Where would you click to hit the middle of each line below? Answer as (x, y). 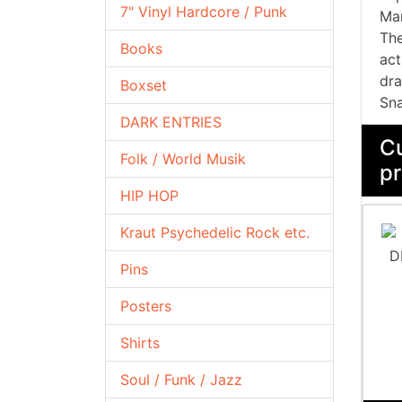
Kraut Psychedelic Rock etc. (215, 232)
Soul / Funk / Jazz (181, 380)
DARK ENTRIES (171, 122)
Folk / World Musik (183, 159)
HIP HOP (149, 196)
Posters (146, 306)
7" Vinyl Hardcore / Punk (204, 12)
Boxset (144, 85)
